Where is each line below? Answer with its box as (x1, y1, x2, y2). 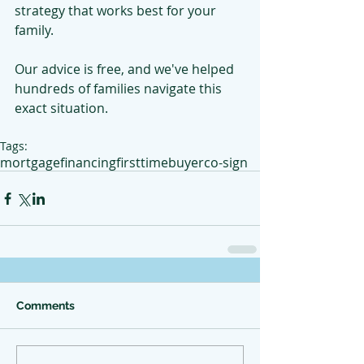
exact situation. (15, 99, 108, 117)
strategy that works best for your (15, 2, 219, 19)
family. (15, 21, 54, 39)
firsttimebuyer (116, 154, 204, 171)
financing (60, 154, 116, 171)
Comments (16, 299, 75, 312)
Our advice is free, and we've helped (15, 60, 237, 78)
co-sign (204, 154, 248, 171)
